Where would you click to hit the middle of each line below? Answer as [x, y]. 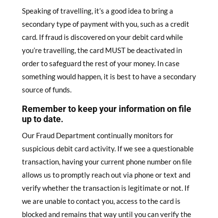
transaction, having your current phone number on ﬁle [107, 162]
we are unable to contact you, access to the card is [101, 201]
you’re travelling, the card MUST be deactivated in [102, 50]
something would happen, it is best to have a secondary [109, 76]
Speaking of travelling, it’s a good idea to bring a [97, 11]
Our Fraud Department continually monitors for [97, 135]
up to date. [42, 119]
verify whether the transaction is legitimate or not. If [105, 188]
